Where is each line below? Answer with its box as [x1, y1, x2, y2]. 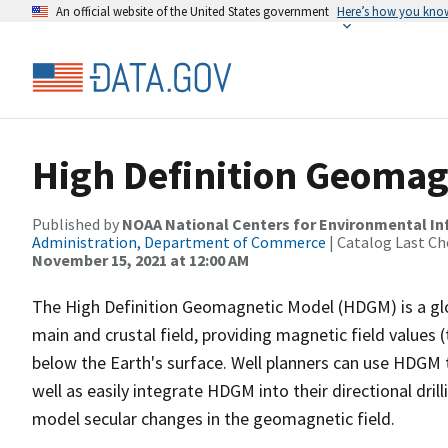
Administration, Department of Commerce [32, 232, 326, 252]
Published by [32, 214, 122, 234]
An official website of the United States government [56, 3, 329, 19]
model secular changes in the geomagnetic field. [32, 407, 395, 430]
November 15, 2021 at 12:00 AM [32, 250, 249, 270]
